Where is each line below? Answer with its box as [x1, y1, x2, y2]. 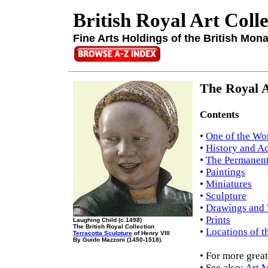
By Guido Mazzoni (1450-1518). [73, 236, 163, 243]
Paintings [206, 166, 245, 178]
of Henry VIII [132, 230, 170, 236]
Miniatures [206, 178, 252, 190]
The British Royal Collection [73, 223, 154, 230]
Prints [206, 214, 230, 226]
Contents [200, 109, 239, 121]
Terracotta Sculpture [73, 230, 132, 236]
